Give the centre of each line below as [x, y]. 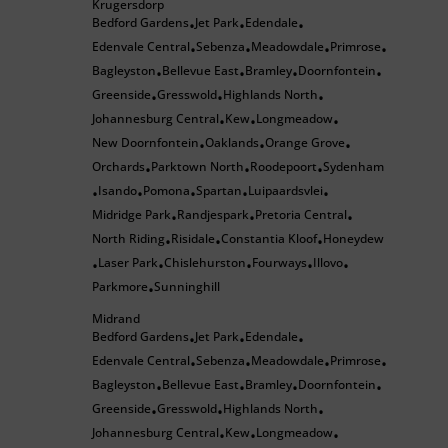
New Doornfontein [145, 142]
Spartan [219, 190]
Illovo [328, 262]
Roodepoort [283, 166]
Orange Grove [305, 142]
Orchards [118, 166]
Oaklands [232, 142]
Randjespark [213, 214]
